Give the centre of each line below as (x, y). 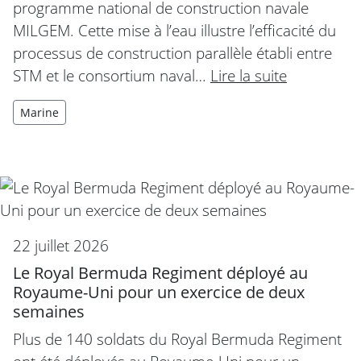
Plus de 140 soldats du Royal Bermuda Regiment (177, 338)
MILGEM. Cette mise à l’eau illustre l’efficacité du (174, 30)
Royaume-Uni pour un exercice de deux (159, 292)
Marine (39, 112)
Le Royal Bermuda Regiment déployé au (160, 272)
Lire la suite (249, 75)
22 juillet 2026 (61, 245)
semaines (49, 311)
